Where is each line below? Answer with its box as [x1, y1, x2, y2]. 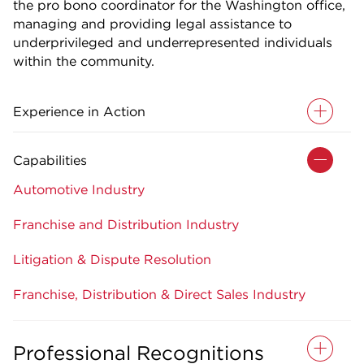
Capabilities [13, 151, 87, 168]
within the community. [13, 52, 154, 69]
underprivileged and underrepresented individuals [13, 33, 332, 50]
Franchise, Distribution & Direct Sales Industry [13, 285, 305, 302]
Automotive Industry [13, 180, 145, 197]
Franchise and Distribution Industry [13, 215, 239, 232]
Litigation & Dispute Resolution [13, 250, 211, 267]
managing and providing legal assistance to [13, 15, 292, 32]
